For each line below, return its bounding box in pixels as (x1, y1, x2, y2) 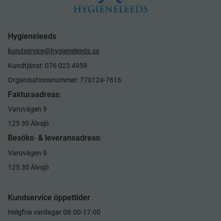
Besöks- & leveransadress (8, 133, 100, 143)
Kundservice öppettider (8, 193, 90, 202)
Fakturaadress (8, 89, 59, 99)
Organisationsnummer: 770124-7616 (8, 75, 121, 84)
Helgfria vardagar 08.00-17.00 (8, 208, 101, 217)
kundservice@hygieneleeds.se (8, 47, 99, 55)
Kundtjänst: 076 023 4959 (8, 61, 87, 70)
